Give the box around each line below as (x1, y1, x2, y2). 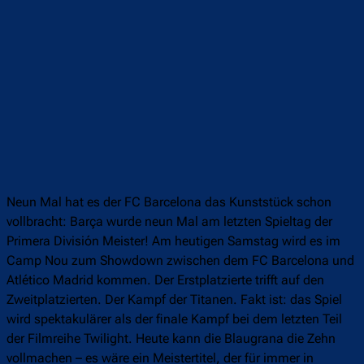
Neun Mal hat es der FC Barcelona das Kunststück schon (6, 194, 331, 210)
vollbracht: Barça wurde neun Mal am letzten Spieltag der (6, 214, 332, 230)
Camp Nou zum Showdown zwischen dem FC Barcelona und (6, 253, 354, 269)
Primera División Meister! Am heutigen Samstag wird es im (6, 233, 340, 249)
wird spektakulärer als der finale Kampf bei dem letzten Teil (6, 311, 342, 327)
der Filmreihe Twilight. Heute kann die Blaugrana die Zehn (6, 331, 336, 347)
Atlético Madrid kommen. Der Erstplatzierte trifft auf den (6, 272, 324, 288)
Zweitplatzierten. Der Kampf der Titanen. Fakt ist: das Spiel (6, 292, 342, 308)
